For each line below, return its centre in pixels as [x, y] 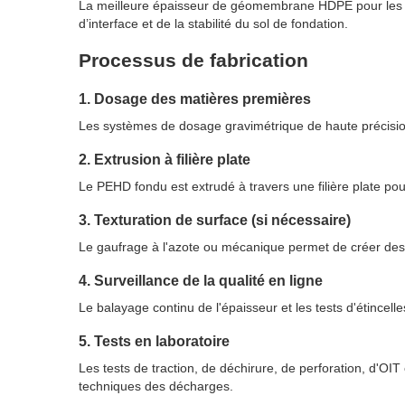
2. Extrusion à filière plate [165, 160]
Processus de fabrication [193, 61]
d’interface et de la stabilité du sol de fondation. [213, 24]
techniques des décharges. [156, 386]
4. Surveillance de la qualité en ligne [201, 281]
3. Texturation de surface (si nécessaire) [215, 220]
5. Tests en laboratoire [154, 341]
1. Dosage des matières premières [195, 99]
